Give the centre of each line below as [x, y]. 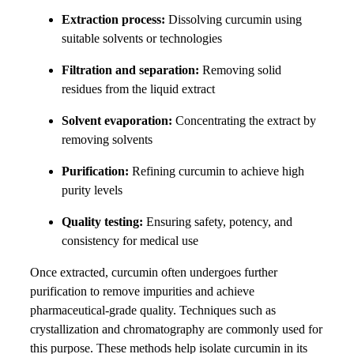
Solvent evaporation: [117, 120]
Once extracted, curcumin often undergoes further [154, 272]
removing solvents [107, 139]
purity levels [92, 190]
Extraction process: [113, 19]
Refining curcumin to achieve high [217, 171]
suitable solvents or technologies [142, 38]
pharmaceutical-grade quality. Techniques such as [153, 310]
